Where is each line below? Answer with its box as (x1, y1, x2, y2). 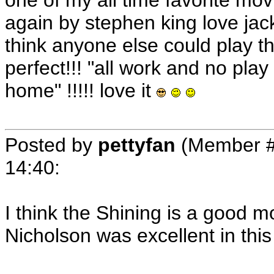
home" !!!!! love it (5, 80, 157, 102)
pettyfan (98, 134, 176, 156)
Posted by (5, 134, 98, 156)
